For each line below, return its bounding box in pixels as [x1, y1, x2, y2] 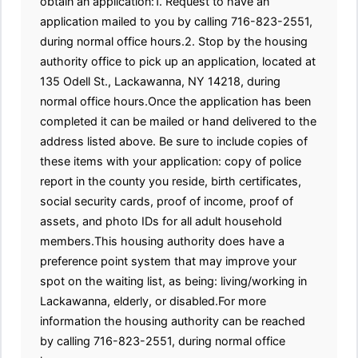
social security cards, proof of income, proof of [40, 194, 293, 208]
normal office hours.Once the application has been [40, 94, 311, 108]
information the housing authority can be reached [40, 314, 305, 328]
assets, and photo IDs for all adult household [40, 214, 282, 228]
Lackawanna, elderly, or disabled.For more [40, 294, 266, 308]
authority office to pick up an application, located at [40, 54, 316, 68]
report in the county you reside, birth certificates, [40, 174, 301, 188]
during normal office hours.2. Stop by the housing [40, 34, 308, 48]
